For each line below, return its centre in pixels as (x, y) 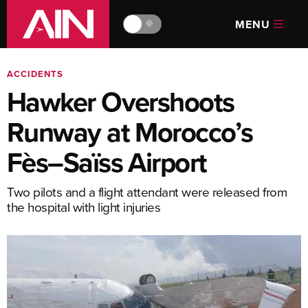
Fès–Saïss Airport (107, 162)
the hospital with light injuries (84, 207)
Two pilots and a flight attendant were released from (147, 191)
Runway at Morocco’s (130, 132)
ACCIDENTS (35, 74)
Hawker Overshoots (121, 102)
